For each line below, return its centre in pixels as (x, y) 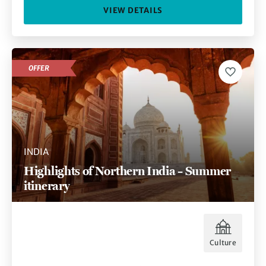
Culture (223, 243)
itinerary (47, 185)
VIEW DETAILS (133, 10)
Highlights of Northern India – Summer (127, 170)
